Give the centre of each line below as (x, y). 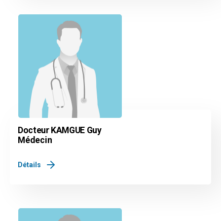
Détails (29, 165)
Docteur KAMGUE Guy (60, 130)
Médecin (35, 140)
